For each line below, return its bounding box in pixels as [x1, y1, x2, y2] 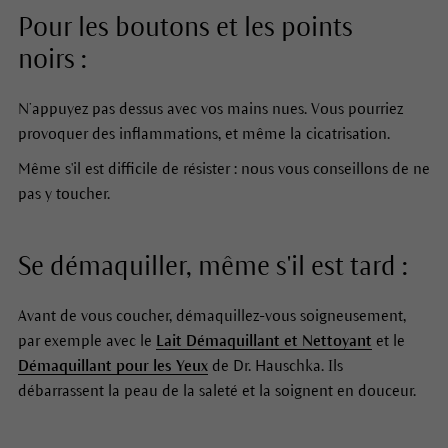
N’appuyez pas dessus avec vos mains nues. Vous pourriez [17, 99, 403, 117]
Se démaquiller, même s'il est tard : [17, 251, 408, 281]
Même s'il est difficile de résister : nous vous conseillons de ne [17, 159, 430, 177]
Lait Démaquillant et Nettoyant [155, 331, 372, 349]
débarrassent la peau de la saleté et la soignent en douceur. [17, 381, 416, 399]
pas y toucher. [17, 184, 110, 202]
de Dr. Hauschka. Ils [207, 356, 343, 374]
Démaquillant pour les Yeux [17, 356, 208, 374]
